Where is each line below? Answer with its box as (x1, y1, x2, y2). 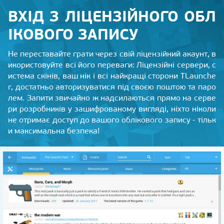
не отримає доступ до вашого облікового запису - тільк (8, 115, 216, 125)
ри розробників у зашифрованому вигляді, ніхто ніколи (8, 104, 216, 114)
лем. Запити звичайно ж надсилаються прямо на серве (8, 93, 216, 103)
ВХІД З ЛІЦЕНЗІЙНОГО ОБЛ (8, 7, 216, 26)
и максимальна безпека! (8, 126, 99, 136)
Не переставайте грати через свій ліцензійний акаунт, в (8, 49, 216, 59)
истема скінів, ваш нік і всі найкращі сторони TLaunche (8, 71, 216, 81)
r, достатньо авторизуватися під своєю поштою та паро (8, 82, 216, 92)
